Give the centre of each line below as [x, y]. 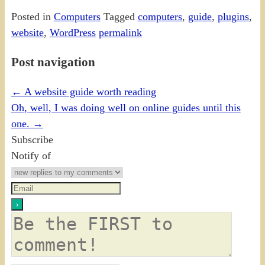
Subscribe [32, 139]
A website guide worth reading [89, 91]
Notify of [31, 155]
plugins [233, 16]
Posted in [31, 16]
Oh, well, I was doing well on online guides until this [126, 107]
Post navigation [53, 62]
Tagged [119, 16]
